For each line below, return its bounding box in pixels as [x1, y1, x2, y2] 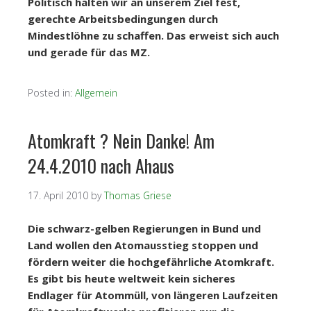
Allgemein [75, 85, 117, 99]
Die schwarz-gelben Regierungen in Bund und [28, 221, 261, 235]
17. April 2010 [28, 188, 88, 202]
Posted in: [28, 85, 75, 99]
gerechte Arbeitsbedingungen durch [28, 11, 218, 26]
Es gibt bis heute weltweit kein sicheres [28, 271, 235, 285]
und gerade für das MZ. [28, 44, 150, 59]
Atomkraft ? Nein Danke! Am [28, 126, 215, 154]
